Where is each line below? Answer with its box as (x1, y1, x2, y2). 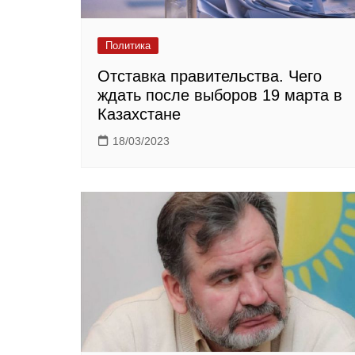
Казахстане (97, 105, 181, 123)
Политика (105, 39, 151, 52)
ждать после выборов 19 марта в (97, 86, 342, 104)
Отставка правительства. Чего (97, 67, 322, 85)
